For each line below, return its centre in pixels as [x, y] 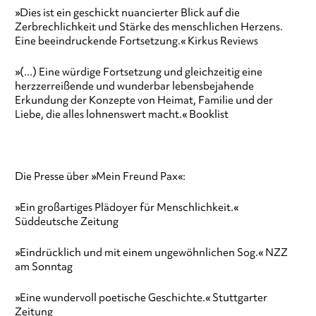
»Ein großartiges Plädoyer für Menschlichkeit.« [126, 208]
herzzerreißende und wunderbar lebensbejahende [134, 86]
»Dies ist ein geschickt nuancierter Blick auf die [127, 13]
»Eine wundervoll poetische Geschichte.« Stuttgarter [141, 298]
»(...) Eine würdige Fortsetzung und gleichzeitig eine [138, 72]
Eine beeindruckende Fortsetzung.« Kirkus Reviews [136, 41]
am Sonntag [43, 267]
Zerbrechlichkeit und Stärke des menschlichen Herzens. [148, 27]
